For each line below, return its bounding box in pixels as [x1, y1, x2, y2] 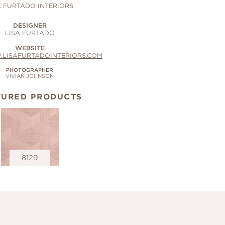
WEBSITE [15, 44, 45, 52]
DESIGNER [13, 22, 47, 29]
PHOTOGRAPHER [6, 67, 54, 73]
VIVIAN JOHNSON [6, 73, 54, 79]
